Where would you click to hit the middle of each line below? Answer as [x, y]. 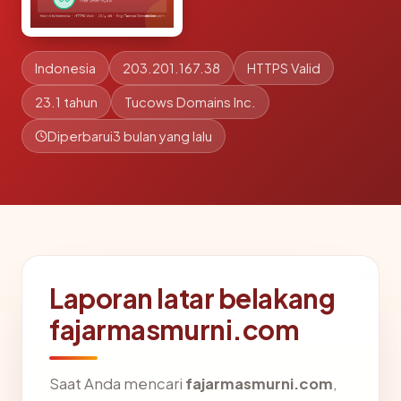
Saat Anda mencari [117, 384]
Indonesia [65, 68]
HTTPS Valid [284, 68]
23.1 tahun [66, 102]
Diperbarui [80, 136]
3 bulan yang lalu [162, 136]
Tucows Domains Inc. [190, 102]
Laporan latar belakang [192, 298]
